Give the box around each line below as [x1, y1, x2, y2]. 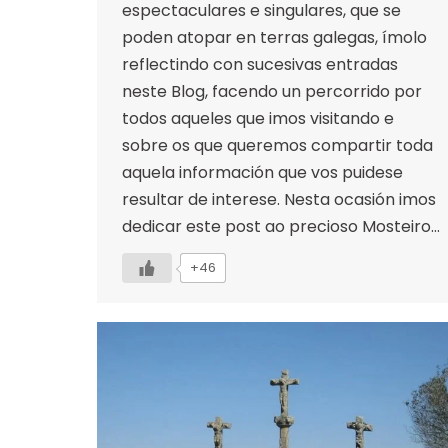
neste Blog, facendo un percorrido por [122, 79, 422, 103]
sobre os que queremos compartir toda [122, 133, 433, 157]
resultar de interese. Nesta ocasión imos [122, 187, 436, 211]
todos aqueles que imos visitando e [122, 106, 394, 130]
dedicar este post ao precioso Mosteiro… [122, 214, 440, 238]
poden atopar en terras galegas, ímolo [122, 25, 427, 49]
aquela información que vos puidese [122, 160, 403, 184]
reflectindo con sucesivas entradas [122, 52, 398, 76]
